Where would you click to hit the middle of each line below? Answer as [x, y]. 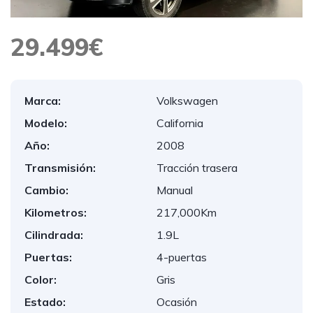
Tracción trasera [197, 168]
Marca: [43, 101]
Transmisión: [60, 168]
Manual [175, 190]
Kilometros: [56, 212]
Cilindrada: [54, 235]
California [180, 123]
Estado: [45, 302]
